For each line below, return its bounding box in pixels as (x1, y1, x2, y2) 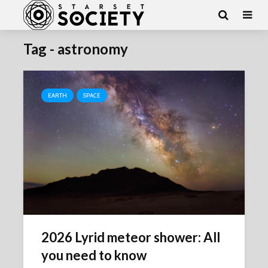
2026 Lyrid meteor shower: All (41, 229, 220, 245)
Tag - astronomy (23, 40, 128, 57)
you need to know (41, 247, 147, 263)
